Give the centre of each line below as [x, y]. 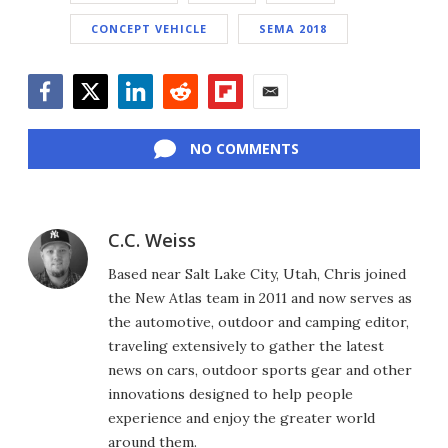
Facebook [63, 119]
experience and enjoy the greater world [241, 418]
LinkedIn [149, 119]
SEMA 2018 [293, 29]
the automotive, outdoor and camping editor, [258, 322]
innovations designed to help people [230, 394]
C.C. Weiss [152, 240]
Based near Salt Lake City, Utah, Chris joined [257, 274]
